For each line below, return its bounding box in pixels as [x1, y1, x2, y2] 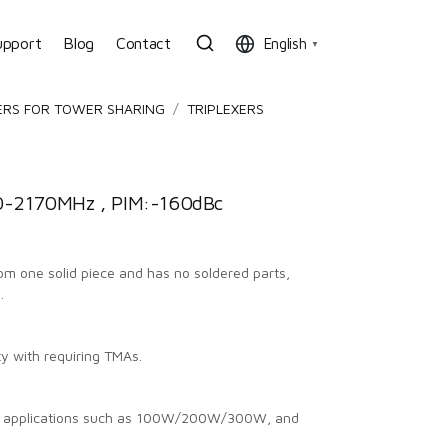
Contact [115, 33, 171, 52]
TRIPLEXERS [187, 100, 264, 117]
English [263, 34, 307, 52]
